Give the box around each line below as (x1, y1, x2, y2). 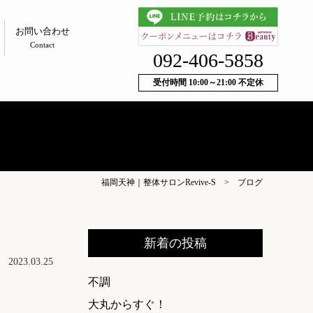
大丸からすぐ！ (88, 298, 166, 310)
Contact (30, 41, 54, 49)
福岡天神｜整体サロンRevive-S (101, 177, 216, 187)
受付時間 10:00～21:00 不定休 (153, 78, 263, 88)
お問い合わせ (15, 26, 70, 36)
